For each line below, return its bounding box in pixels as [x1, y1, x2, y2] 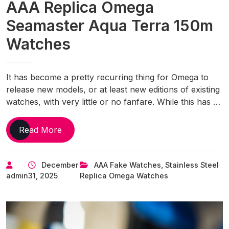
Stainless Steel [165, 161, 219, 170]
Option [61, 186, 87, 196]
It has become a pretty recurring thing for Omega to [6, 72, 209, 83]
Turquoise [61, 173, 100, 184]
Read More [19, 125, 62, 135]
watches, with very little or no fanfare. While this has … [6, 97, 220, 107]
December [41, 161, 79, 170]
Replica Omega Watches [79, 171, 168, 180]
